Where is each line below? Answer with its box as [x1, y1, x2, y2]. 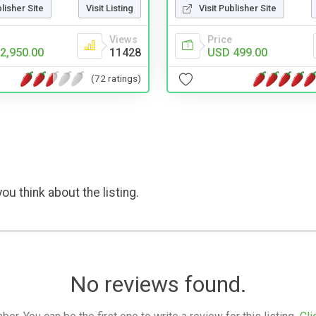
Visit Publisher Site [199, 2, 276, 13]
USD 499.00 [207, 45, 267, 59]
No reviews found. [69, 270, 247, 298]
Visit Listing [86, 2, 133, 13]
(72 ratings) [91, 73, 141, 85]
